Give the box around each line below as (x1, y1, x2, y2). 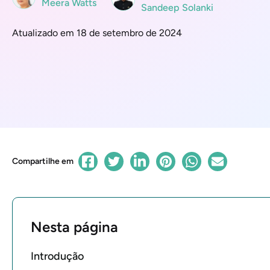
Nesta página (31, 218, 118, 236)
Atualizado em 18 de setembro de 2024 (12, 27, 182, 39)
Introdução (31, 250, 84, 263)
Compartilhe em (12, 156, 74, 167)
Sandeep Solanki (141, 1, 213, 13)
